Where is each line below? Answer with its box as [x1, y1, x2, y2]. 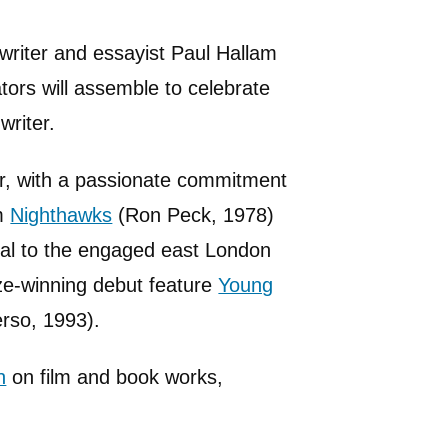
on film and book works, [6, 365, 224, 388]
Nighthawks [10, 203, 113, 226]
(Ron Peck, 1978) [112, 203, 275, 226]
